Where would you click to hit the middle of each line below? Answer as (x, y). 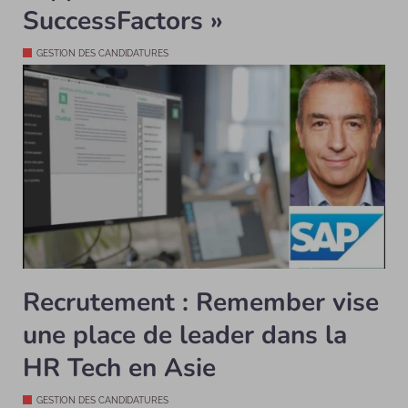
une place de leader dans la (185, 335)
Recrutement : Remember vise (201, 302)
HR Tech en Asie (119, 367)
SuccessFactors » (123, 21)
